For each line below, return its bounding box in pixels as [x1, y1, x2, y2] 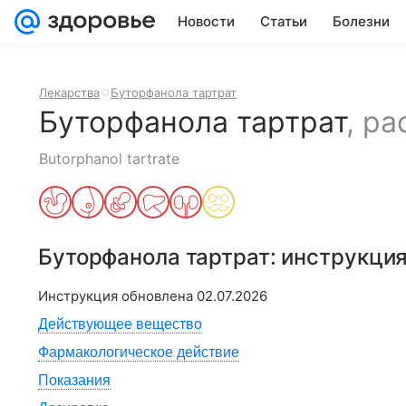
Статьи [260, 13, 307, 30]
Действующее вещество [38, 316, 202, 332]
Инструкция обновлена [38, 287, 197, 304]
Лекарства [39, 85, 100, 100]
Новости [178, 13, 235, 30]
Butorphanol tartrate [39, 150, 179, 168]
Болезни [333, 13, 390, 30]
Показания [38, 372, 111, 388]
